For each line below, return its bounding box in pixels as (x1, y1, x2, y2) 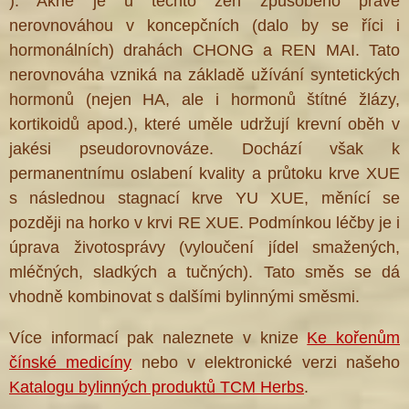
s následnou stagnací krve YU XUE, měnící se (9, 189, 400, 208)
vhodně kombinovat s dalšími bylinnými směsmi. (9, 288, 360, 307)
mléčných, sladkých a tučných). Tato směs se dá (9, 263, 400, 282)
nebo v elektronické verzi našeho (131, 353, 401, 372)
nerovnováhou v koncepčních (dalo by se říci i (9, 16, 400, 36)
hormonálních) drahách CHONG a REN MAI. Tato (9, 41, 400, 60)
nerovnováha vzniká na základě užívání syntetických (9, 66, 400, 85)
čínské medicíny (9, 353, 132, 372)
